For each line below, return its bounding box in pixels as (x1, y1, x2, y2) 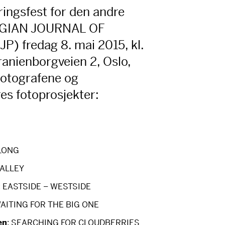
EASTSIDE (3, 181, 42, 192)
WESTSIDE (50, 181, 91, 192)
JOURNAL (31, 21, 86, 36)
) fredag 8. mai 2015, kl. (14, 38, 144, 53)
